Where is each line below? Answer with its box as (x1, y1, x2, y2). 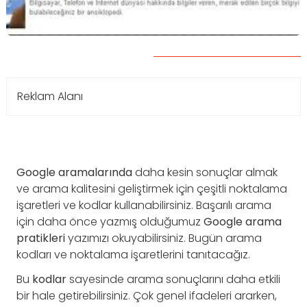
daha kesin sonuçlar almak (132, 164, 278, 180)
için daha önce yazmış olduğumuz (16, 214, 204, 230)
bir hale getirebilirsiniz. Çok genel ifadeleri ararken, (16, 288, 277, 304)
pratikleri (16, 230, 65, 246)
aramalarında (58, 164, 132, 180)
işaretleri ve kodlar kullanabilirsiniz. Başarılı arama (16, 197, 271, 213)
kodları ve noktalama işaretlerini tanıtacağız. (16, 247, 250, 262)
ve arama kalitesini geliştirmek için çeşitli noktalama (16, 181, 287, 197)
